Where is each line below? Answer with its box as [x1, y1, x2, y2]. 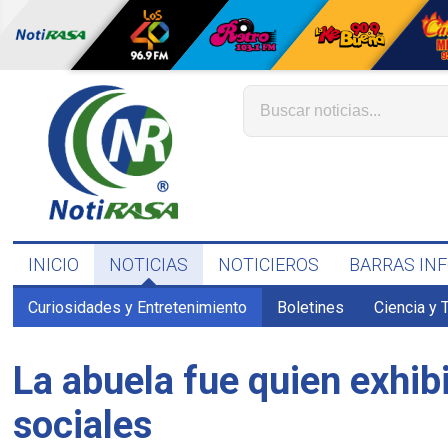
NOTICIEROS [218, 254, 320, 275]
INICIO [28, 254, 80, 275]
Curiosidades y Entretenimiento [28, 298, 248, 317]
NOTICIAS [109, 254, 189, 275]
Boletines [277, 298, 345, 317]
